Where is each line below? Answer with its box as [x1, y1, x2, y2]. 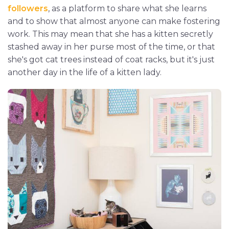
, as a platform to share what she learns [48, 4, 207, 14]
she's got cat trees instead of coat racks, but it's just [8, 55, 215, 65]
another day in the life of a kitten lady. [8, 67, 162, 78]
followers [8, 4, 48, 14]
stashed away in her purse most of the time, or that [8, 42, 215, 52]
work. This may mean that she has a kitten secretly [8, 29, 213, 39]
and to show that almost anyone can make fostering [8, 16, 220, 27]
